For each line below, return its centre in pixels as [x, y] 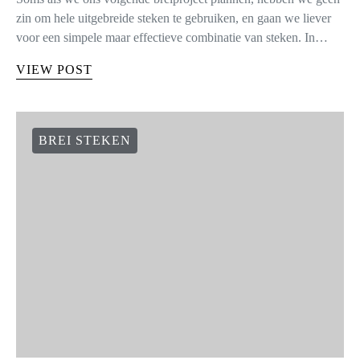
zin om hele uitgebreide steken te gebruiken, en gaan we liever [174, 18]
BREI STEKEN [85, 140]
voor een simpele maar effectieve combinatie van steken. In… [172, 37]
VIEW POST [54, 70]
